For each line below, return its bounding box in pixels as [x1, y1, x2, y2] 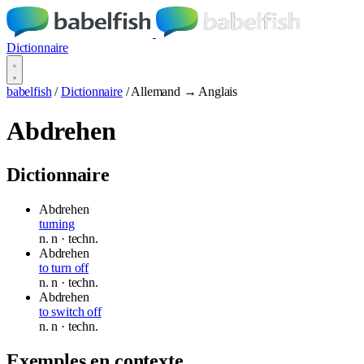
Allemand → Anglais [131, 84, 238, 98]
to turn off [39, 260, 89, 275]
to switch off [39, 304, 102, 318]
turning [39, 216, 75, 231]
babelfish [6, 84, 52, 98]
